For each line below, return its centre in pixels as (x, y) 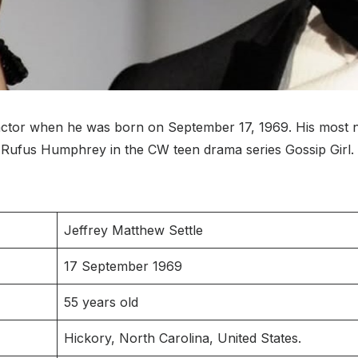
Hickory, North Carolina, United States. (183, 338)
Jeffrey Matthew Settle (133, 230)
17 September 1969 (123, 266)
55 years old (101, 302)
